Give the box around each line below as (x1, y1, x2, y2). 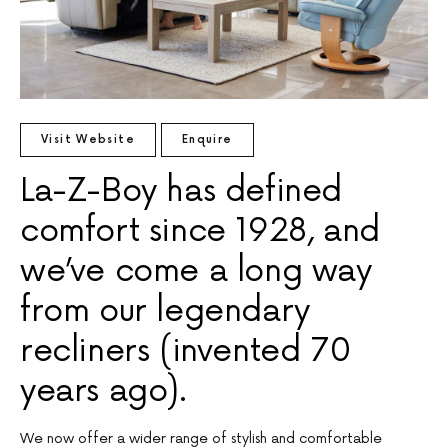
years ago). (20, 372, 187, 412)
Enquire (181, 133, 233, 147)
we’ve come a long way (20, 252, 372, 292)
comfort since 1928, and (20, 212, 380, 252)
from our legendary (20, 292, 310, 332)
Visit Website (41, 133, 135, 147)
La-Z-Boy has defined (20, 172, 343, 212)
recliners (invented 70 (20, 332, 352, 372)
